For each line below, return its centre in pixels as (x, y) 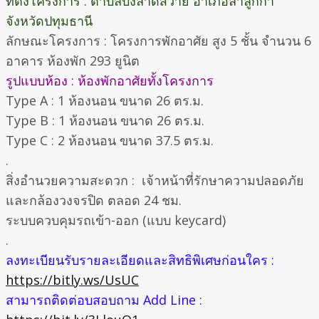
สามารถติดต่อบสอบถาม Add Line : (104, 300)
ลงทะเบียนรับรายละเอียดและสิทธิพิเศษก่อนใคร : (140, 260)
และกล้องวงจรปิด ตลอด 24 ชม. (94, 200)
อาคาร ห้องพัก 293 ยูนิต (73, 61)
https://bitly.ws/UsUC (72, 280)
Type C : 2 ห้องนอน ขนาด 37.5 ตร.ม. (110, 141)
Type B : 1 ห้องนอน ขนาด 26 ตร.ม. (105, 121)
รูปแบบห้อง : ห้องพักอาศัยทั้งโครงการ (110, 81)
